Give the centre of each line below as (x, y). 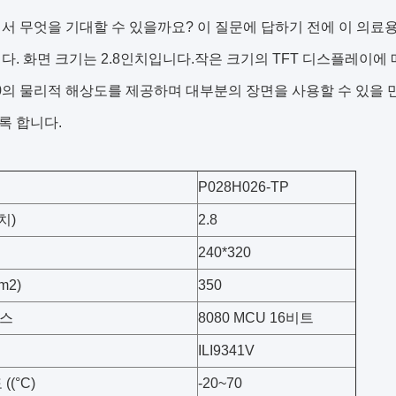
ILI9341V (226, 350)
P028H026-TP (244, 187)
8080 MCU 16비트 (256, 318)
